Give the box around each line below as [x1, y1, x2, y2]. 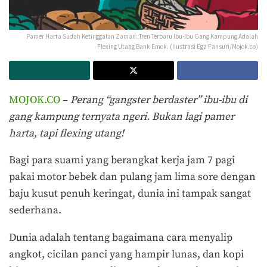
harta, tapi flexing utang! [9, 126, 124, 140]
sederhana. [9, 204, 64, 218]
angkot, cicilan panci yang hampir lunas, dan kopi [9, 247, 244, 261]
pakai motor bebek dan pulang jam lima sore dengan [9, 170, 256, 184]
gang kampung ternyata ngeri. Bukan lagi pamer [9, 110, 234, 123]
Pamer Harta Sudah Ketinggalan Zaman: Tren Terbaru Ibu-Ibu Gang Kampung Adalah [26, 32, 258, 41]
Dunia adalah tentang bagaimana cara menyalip [9, 231, 232, 244]
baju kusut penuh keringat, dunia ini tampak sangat [9, 187, 251, 201]
